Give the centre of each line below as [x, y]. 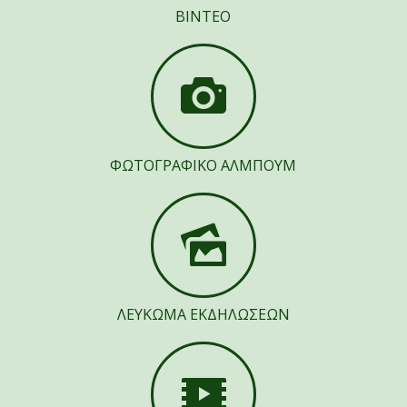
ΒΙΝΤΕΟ [203, 17]
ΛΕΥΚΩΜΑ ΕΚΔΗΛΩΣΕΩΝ [203, 315]
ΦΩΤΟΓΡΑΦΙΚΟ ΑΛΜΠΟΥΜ [203, 166]
